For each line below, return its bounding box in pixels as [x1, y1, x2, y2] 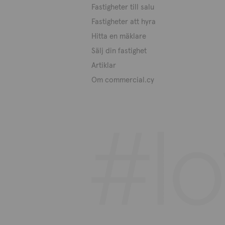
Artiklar [91, 60, 116, 70]
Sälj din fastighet [91, 46, 147, 55]
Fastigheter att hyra [91, 17, 156, 26]
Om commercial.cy [91, 75, 154, 84]
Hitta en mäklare [91, 31, 146, 41]
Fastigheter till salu [91, 2, 154, 12]
